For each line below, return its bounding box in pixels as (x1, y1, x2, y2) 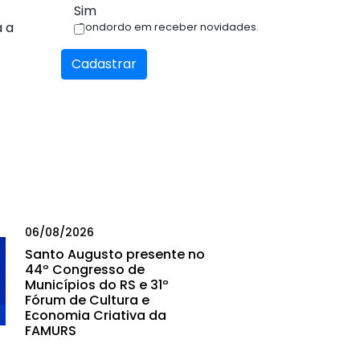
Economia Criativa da (25, 306, 166, 325)
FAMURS (25, 321, 76, 341)
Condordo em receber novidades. (77, 20, 259, 35)
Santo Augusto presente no (25, 245, 205, 264)
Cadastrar (72, 55, 137, 74)
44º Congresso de (25, 260, 145, 280)
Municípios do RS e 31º (25, 276, 169, 295)
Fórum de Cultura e (25, 291, 149, 310)
